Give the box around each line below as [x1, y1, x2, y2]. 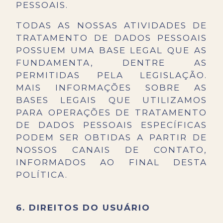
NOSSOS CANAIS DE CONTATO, [16, 145, 207, 155]
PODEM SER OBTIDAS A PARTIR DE [16, 132, 207, 143]
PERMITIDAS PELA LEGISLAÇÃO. [16, 70, 207, 81]
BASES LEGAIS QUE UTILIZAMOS [16, 95, 207, 106]
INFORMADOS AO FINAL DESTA [16, 157, 207, 168]
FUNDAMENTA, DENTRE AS [16, 58, 207, 68]
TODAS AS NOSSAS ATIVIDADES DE [16, 20, 207, 31]
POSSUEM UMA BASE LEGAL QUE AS [16, 45, 207, 56]
